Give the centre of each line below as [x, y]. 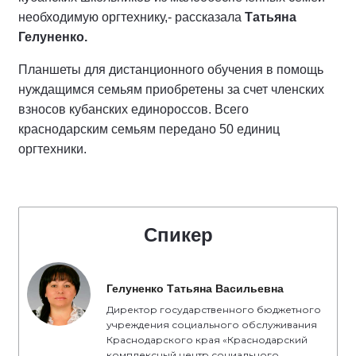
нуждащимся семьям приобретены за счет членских [171, 89]
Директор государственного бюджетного [214, 310]
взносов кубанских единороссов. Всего [133, 109]
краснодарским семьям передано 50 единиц [149, 129]
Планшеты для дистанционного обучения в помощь [171, 70]
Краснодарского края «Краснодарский [207, 340]
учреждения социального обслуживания [212, 325]
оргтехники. [52, 149]
